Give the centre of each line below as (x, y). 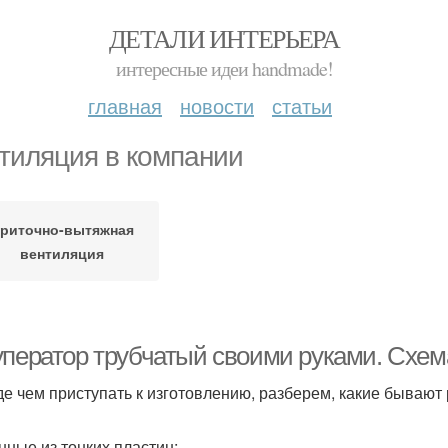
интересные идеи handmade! (224, 68)
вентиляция (61, 253)
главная (125, 105)
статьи (302, 105)
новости (217, 105)
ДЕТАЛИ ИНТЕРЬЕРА (224, 38)
